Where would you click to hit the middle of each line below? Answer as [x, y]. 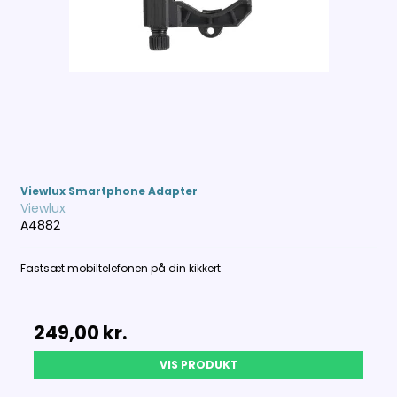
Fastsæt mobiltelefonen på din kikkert [121, 269]
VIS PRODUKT [198, 365]
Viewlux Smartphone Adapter [109, 191]
